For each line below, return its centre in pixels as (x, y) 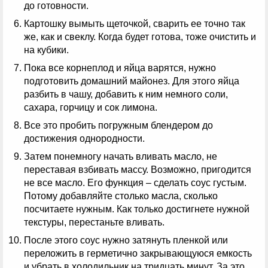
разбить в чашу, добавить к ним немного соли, (126, 95)
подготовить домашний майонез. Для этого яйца (132, 81)
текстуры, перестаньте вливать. (94, 223)
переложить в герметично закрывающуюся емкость (138, 254)
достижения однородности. (84, 139)
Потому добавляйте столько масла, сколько (121, 196)
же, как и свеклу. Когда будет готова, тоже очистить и (140, 37)
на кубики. (46, 50)
